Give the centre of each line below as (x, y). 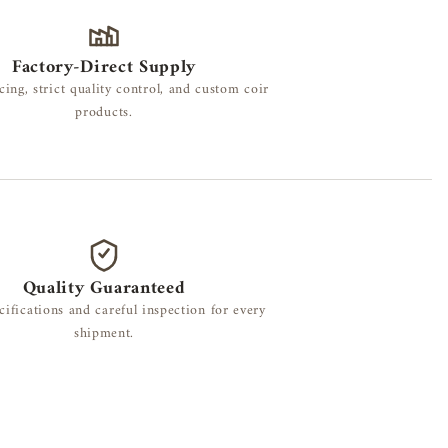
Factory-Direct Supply (104, 68)
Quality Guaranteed (104, 288)
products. (104, 113)
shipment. (104, 333)
